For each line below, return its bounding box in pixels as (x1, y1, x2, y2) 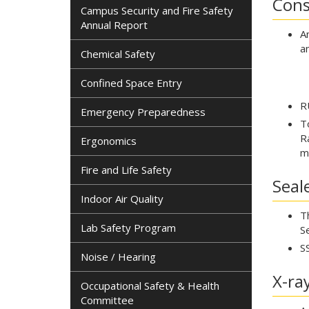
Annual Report (81, 18, 148, 32)
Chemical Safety (81, 47, 155, 61)
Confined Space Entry (81, 76, 182, 90)
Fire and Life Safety (81, 163, 172, 177)
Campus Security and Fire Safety (81, 3, 233, 17)
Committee (81, 293, 134, 307)
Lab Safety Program (81, 221, 176, 235)
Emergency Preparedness (81, 105, 206, 119)
